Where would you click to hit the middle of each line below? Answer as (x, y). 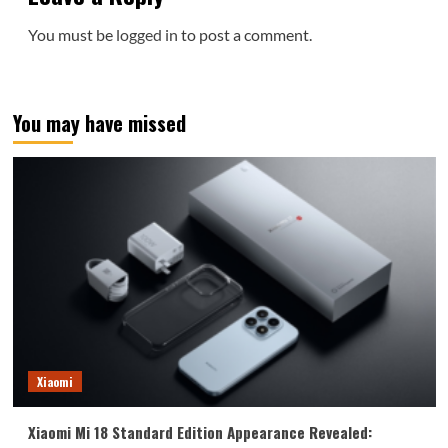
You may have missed (99, 123)
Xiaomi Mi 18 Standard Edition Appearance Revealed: (199, 432)
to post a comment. (244, 35)
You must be (71, 35)
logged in (146, 35)
